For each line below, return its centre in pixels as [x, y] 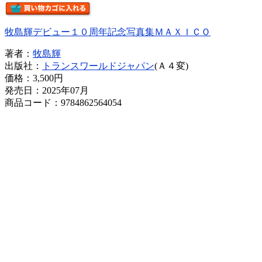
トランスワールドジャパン [98, 65]
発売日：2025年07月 [47, 90]
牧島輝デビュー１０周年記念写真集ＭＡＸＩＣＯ [108, 32]
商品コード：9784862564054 [63, 102]
